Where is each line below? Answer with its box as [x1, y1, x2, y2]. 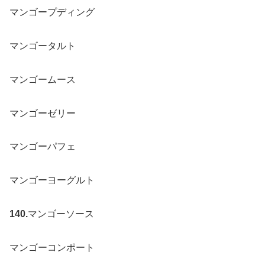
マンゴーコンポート [9, 242, 95, 253]
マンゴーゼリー [9, 108, 76, 118]
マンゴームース [9, 74, 76, 85]
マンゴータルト [9, 40, 76, 51]
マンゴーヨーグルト [9, 175, 95, 186]
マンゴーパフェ [9, 141, 76, 152]
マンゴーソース [28, 208, 94, 219]
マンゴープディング [9, 7, 95, 18]
